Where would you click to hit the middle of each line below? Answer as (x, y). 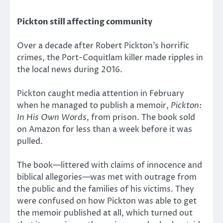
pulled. (30, 142)
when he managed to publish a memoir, (94, 106)
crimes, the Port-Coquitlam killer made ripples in (110, 57)
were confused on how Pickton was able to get (107, 201)
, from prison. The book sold (141, 118)
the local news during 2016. (70, 69)
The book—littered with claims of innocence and (110, 166)
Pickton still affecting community (85, 22)
